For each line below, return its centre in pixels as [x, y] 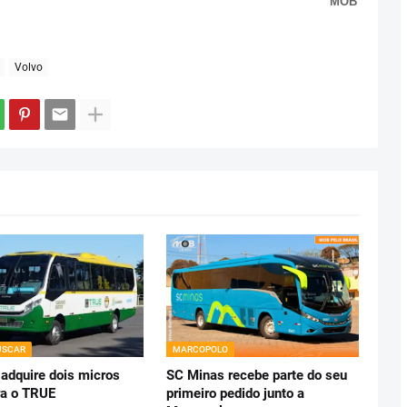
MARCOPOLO [200, 350]
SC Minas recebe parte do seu [256, 376]
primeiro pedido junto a [235, 394]
